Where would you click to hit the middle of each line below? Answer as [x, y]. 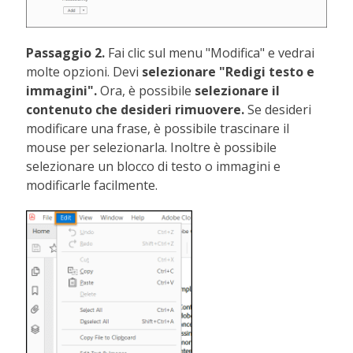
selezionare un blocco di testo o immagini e [154, 166]
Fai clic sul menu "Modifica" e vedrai [212, 52]
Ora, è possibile [148, 90]
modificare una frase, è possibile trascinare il [158, 128]
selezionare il [238, 90]
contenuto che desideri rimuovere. [137, 109]
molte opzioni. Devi [84, 71]
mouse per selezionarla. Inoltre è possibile [152, 147]
